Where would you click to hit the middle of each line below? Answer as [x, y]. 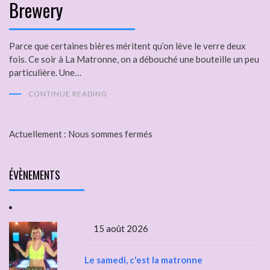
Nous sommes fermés [110, 134]
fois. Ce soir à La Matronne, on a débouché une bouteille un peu [134, 59]
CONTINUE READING [68, 94]
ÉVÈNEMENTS [35, 175]
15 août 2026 [121, 229]
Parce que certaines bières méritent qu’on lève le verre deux [127, 46]
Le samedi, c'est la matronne [143, 260]
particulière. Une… [45, 73]
